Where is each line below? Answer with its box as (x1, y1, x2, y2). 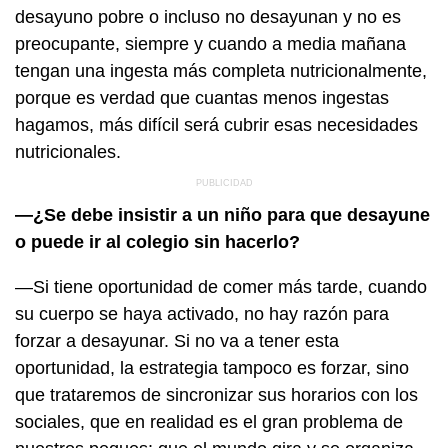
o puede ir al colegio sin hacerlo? (15, 231, 300, 252)
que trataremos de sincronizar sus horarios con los (15, 384, 418, 405)
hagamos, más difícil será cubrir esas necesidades (15, 114, 418, 135)
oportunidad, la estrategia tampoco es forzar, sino (15, 357, 409, 378)
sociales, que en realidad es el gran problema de (15, 411, 403, 432)
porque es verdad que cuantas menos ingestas (15, 87, 389, 108)
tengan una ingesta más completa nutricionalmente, (15, 60, 427, 81)
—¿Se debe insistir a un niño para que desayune (15, 204, 430, 225)
